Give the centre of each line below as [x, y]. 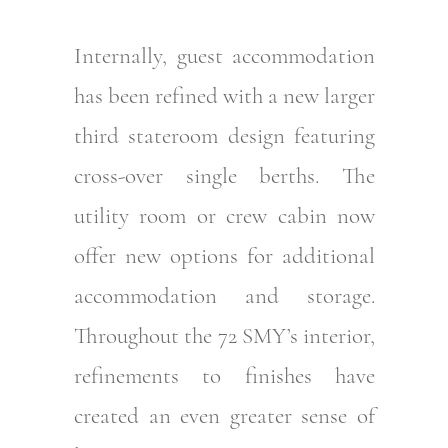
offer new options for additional [224, 255]
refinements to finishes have [224, 375]
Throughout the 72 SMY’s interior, [224, 335]
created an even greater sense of [224, 415]
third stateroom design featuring [224, 135]
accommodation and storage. [224, 295]
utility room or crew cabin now [224, 215]
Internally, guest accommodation [224, 55]
